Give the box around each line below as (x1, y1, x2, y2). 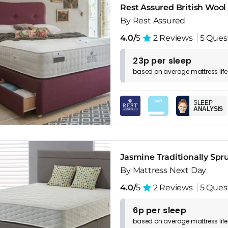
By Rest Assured (120, 15, 186, 25)
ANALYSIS (193, 105, 223, 112)
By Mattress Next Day (120, 165, 207, 176)
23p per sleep (133, 54, 192, 67)
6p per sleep (133, 205, 186, 217)
